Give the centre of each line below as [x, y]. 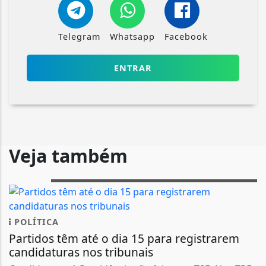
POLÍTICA [35, 221]
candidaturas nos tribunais [81, 252]
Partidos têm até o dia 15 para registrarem [124, 238]
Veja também [68, 156]
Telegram [79, 36]
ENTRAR [133, 68]
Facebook [186, 36]
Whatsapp [132, 36]
